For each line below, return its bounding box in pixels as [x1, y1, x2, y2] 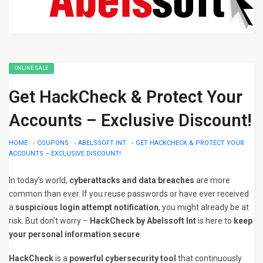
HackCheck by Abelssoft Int [90, 216, 196, 225]
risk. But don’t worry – [9, 216, 90, 225]
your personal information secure [9, 230, 140, 239]
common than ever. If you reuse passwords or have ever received [9, 189, 249, 198]
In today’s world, [9, 176, 69, 185]
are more [194, 176, 230, 185]
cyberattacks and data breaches [69, 176, 194, 185]
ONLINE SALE [15, 65, 48, 71]
